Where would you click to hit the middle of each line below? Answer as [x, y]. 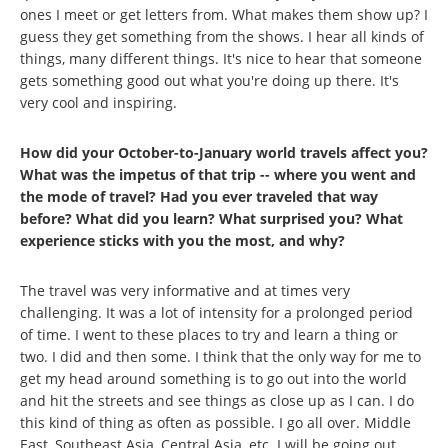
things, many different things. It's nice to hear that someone [221, 58]
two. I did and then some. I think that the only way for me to [220, 356]
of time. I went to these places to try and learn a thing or [209, 334]
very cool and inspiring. [98, 102]
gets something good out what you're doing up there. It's [209, 80]
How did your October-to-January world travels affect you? [224, 152]
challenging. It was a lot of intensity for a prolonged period [216, 312]
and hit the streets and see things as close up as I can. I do [217, 400]
